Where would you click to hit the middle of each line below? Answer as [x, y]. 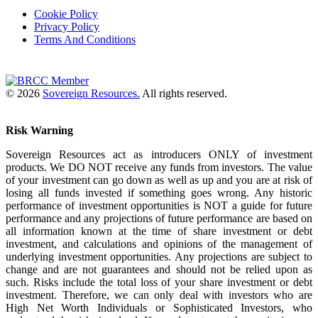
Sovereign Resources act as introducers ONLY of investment [159, 155]
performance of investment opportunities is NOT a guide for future [159, 206]
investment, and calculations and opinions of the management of [159, 244]
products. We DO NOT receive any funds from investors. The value [159, 168]
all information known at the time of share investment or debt [159, 231]
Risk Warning [39, 131]
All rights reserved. [183, 94]
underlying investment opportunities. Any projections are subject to [159, 257]
